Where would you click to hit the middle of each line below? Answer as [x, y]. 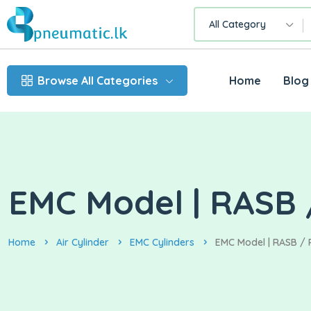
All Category [237, 25]
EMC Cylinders [162, 243]
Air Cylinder [83, 243]
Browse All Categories [98, 81]
